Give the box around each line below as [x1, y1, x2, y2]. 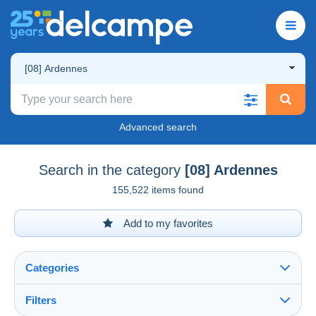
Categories [25, 261, 79, 274]
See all [29, 302, 61, 315]
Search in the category [38, 162, 181, 178]
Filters [25, 293, 56, 306]
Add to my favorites [121, 217, 213, 229]
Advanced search [119, 121, 197, 133]
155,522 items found [112, 183, 204, 195]
